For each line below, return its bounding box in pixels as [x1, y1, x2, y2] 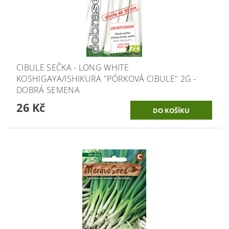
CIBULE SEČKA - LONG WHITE [16, 61, 129, 73]
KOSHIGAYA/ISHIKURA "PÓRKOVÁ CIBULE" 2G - [16, 73, 196, 84]
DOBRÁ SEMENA [16, 84, 80, 96]
